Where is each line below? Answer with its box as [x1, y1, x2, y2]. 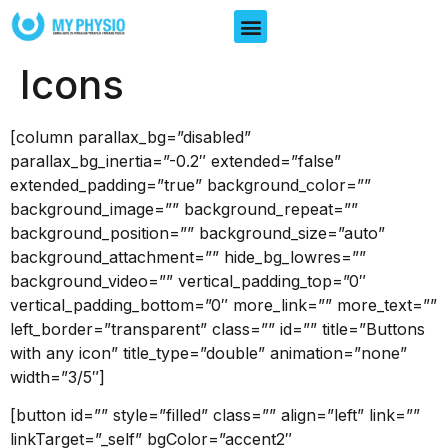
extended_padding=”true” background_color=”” [10, 175, 371, 195]
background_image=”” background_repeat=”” [10, 199, 358, 219]
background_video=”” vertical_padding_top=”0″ [10, 271, 366, 291]
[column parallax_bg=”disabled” [10, 127, 251, 147]
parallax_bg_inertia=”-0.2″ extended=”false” [10, 151, 341, 171]
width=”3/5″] [10, 367, 105, 387]
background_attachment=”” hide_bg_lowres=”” [10, 247, 366, 267]
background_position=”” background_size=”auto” [10, 223, 385, 243]
